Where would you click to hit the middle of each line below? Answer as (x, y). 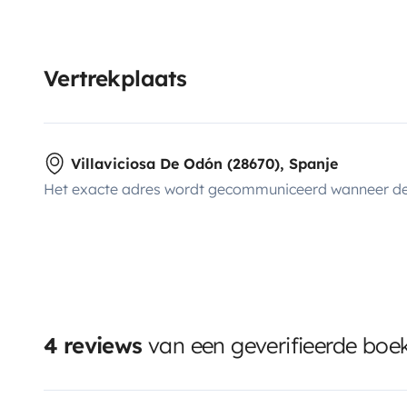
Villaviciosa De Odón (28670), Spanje (204, 163)
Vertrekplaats (115, 78)
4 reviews (93, 345)
